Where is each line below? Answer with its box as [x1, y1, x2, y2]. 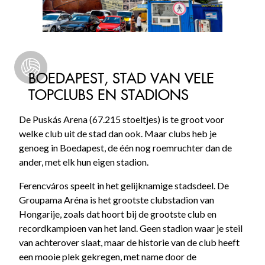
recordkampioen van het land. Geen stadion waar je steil [19, 222, 243, 234]
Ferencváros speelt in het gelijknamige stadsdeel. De [19, 179, 229, 191]
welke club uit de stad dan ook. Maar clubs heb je [19, 127, 216, 139]
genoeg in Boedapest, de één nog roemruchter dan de [19, 141, 232, 153]
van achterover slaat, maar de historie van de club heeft [19, 236, 240, 248]
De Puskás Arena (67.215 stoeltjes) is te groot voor [19, 113, 224, 125]
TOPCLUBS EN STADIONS [28, 85, 189, 104]
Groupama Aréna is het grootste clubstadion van [19, 193, 214, 205]
